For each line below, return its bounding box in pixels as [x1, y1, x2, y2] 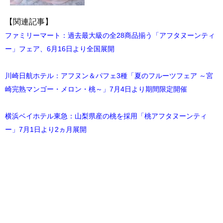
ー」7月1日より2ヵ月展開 [5, 125, 87, 133]
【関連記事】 [5, 17, 53, 26]
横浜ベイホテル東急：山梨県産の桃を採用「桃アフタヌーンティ [5, 111, 207, 120]
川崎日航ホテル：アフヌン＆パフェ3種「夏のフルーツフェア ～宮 [5, 71, 213, 80]
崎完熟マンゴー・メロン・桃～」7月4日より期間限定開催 [5, 85, 187, 93]
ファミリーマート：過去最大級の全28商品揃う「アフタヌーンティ [5, 31, 215, 39]
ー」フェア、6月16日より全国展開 [5, 44, 114, 53]
